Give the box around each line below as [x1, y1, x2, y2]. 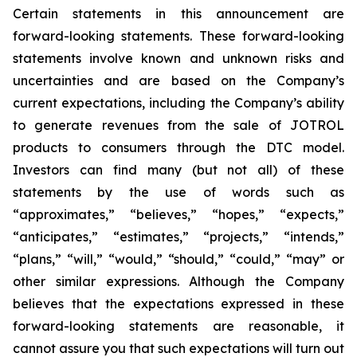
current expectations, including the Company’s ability [13, 95, 344, 111]
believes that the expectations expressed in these [13, 296, 344, 312]
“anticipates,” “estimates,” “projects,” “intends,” [13, 229, 344, 245]
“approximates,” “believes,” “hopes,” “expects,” [13, 206, 344, 222]
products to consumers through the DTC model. [13, 139, 344, 155]
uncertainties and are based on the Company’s [13, 73, 344, 88]
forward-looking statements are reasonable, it [13, 318, 344, 334]
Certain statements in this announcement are [13, 6, 344, 22]
